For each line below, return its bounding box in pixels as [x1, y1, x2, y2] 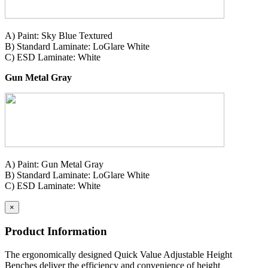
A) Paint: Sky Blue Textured [5, 31, 112, 41]
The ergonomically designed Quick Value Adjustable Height [5, 249, 232, 260]
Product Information [5, 225, 107, 238]
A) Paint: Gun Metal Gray [5, 159, 103, 170]
